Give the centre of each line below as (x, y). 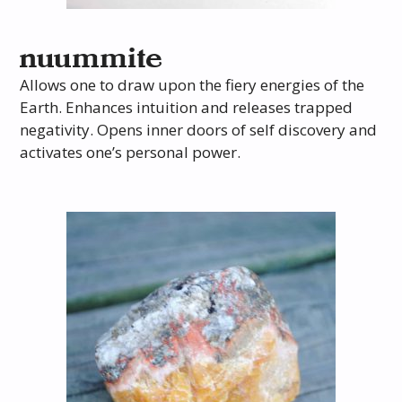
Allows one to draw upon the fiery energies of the (192, 85)
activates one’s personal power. (131, 153)
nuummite (92, 60)
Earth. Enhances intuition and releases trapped (187, 108)
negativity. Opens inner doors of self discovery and (199, 130)
